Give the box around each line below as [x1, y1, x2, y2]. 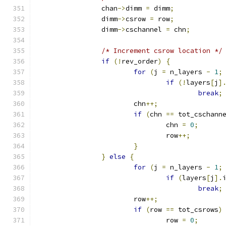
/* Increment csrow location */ [101, 46, 222, 55]
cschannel [126, 25, 166, 34]
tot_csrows [174, 205, 218, 214]
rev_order [122, 57, 158, 66]
